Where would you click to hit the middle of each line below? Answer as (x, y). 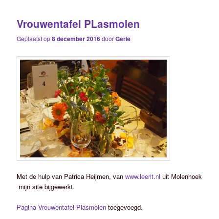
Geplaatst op (34, 39)
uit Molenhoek (182, 176)
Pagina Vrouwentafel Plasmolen (62, 207)
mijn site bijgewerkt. (46, 186)
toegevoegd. (125, 207)
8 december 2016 (76, 39)
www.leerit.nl (144, 176)
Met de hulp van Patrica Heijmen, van (71, 176)
